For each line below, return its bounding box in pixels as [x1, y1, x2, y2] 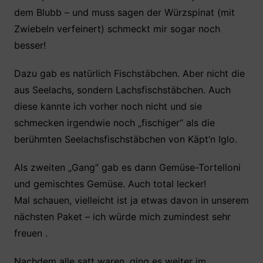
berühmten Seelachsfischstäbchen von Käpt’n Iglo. [14, 133, 237, 145]
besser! [14, 39, 46, 51]
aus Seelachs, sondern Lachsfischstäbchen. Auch [14, 84, 231, 96]
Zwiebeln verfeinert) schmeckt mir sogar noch [14, 23, 220, 35]
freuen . [14, 227, 48, 239]
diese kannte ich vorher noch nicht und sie [14, 100, 202, 112]
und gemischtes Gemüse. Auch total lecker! [14, 178, 206, 190]
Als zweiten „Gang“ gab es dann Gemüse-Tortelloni [14, 161, 241, 173]
